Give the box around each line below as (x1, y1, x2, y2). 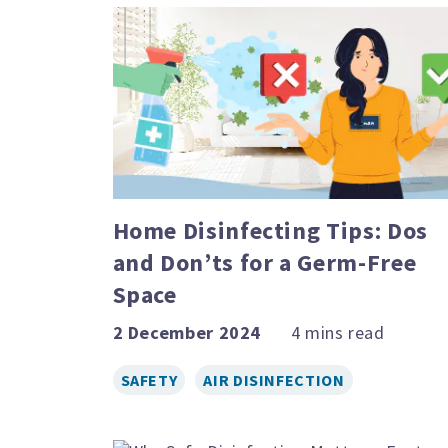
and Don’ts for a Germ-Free (112, 246, 417, 278)
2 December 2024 (112, 320, 262, 344)
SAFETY (120, 369, 178, 390)
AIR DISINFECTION (203, 369, 345, 390)
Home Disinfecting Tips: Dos (112, 214, 428, 246)
